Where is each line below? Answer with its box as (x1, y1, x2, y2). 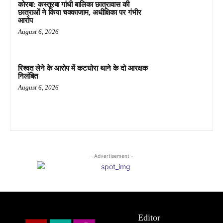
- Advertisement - (90, 153, 133, 159)
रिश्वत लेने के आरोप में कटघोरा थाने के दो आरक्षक (18, 64, 148, 72)
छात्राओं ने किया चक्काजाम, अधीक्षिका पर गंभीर (18, 8, 141, 16)
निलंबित (18, 72, 38, 80)
